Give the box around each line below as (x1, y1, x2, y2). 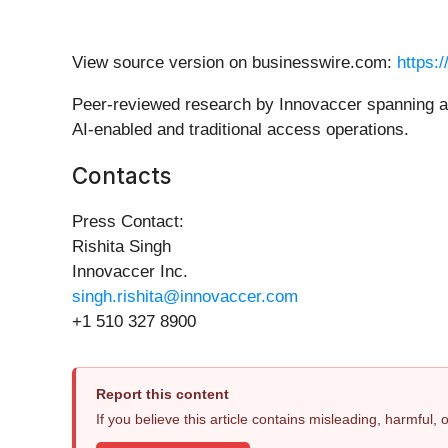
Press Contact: (72, 212, 184, 232)
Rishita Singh (72, 237, 171, 257)
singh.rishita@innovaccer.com (72, 287, 298, 307)
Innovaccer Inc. (72, 262, 188, 282)
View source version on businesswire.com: (72, 53, 397, 73)
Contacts (72, 162, 171, 190)
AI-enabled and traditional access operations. (72, 120, 409, 140)
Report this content (96, 386, 229, 403)
